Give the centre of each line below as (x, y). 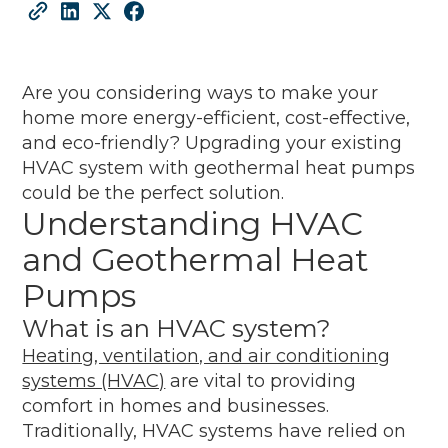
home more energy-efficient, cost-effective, (216, 117)
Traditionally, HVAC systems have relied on (214, 430)
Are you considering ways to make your (200, 92)
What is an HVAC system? (177, 328)
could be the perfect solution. (153, 192)
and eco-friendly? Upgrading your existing (212, 142)
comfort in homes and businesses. (176, 405)
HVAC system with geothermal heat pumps (219, 167)
